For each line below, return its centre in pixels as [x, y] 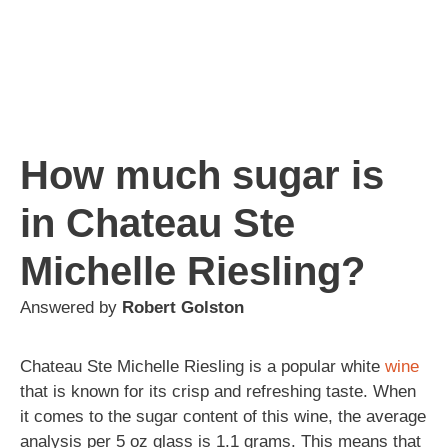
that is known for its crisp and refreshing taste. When [218, 391]
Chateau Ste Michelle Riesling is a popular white [202, 366]
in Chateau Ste [157, 222]
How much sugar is [202, 174]
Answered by [71, 307]
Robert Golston [183, 307]
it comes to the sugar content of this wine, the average [223, 416]
